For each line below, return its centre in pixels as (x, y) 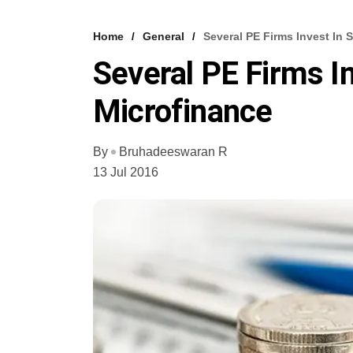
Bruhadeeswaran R (173, 152)
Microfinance (183, 111)
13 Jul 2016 (126, 173)
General (163, 36)
